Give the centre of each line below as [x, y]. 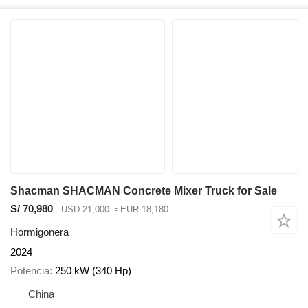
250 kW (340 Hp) [93, 270]
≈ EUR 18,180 [140, 209]
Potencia [30, 270]
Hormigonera [40, 232]
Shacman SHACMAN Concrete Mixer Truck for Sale [144, 190]
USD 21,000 [85, 209]
